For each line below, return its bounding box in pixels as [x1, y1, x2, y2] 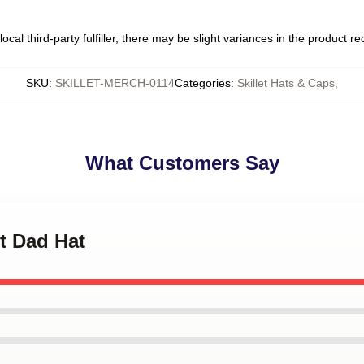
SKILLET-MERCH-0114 [55, 76, 175, 89]
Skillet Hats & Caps [237, 76, 335, 89]
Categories [175, 76, 231, 89]
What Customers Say [84, 152, 279, 174]
